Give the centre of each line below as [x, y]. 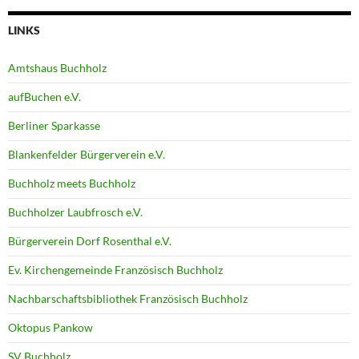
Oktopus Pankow [50, 328]
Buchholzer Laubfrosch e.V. [75, 212]
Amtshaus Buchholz [57, 68]
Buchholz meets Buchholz [72, 184]
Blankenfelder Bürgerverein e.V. [87, 155]
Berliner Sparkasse [54, 126]
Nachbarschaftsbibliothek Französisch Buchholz [128, 299]
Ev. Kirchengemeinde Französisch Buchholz [115, 270]
